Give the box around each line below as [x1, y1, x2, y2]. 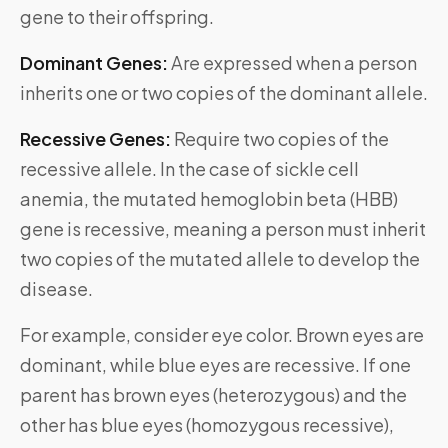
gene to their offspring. [20, 5, 214, 29]
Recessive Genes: [20, 127, 171, 151]
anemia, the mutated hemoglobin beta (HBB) [20, 187, 398, 211]
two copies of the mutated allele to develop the [20, 247, 420, 271]
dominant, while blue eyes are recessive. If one [20, 353, 411, 377]
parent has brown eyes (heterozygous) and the [20, 383, 407, 407]
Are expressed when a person [171, 51, 417, 75]
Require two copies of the [174, 127, 389, 151]
